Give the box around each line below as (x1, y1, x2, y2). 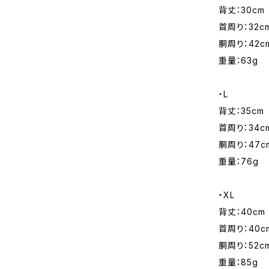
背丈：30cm (219, 5, 265, 15)
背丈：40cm (219, 207, 265, 217)
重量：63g (219, 55, 258, 65)
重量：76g (219, 156, 259, 166)
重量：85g (219, 257, 258, 267)
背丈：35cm (219, 106, 264, 116)
